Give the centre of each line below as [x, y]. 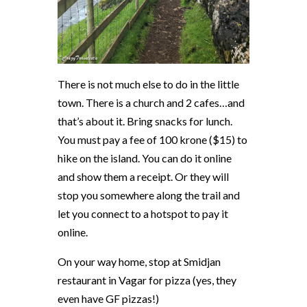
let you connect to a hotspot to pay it [143, 214]
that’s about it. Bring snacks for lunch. [145, 121]
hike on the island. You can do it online [145, 158]
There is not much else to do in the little [148, 84]
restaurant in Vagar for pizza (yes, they [147, 280]
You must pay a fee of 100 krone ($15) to [152, 140]
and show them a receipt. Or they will [143, 177]
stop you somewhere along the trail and [149, 195]
